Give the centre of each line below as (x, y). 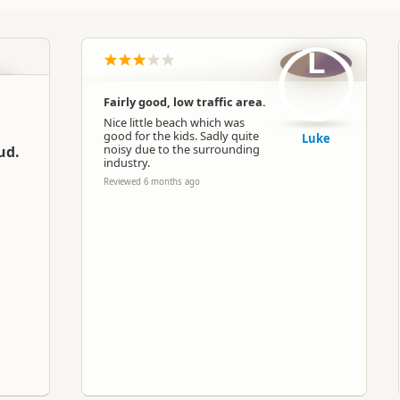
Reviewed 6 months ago (152, 182)
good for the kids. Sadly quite (181, 136)
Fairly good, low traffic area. (185, 102)
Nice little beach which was (174, 122)
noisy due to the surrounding (182, 149)
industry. (127, 162)
